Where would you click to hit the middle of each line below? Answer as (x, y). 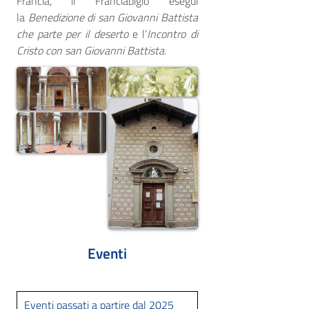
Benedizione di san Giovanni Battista (113, 18)
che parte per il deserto (72, 34)
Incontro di (172, 34)
